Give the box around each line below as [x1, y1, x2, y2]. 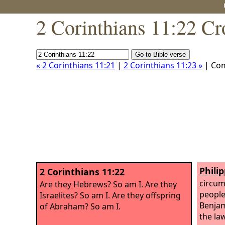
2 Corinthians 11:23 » [124, 60, 202, 71]
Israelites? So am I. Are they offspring [40, 189, 181, 201]
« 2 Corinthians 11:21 [36, 60, 115, 71]
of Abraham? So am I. [40, 200, 121, 212]
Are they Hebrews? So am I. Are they [40, 178, 177, 190]
